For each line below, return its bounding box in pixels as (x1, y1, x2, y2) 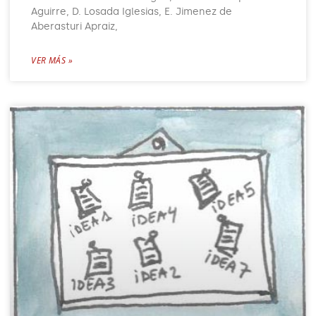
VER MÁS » (31, 54, 73, 66)
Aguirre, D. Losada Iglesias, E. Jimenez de (31, 5, 233, 18)
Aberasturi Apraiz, (31, 20, 119, 32)
